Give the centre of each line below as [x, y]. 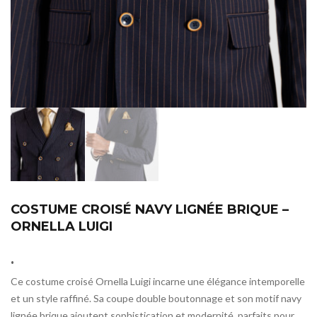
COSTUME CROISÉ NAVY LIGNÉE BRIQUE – [150, 210]
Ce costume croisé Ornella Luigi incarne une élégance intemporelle [158, 282]
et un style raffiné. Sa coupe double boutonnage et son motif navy [156, 299]
